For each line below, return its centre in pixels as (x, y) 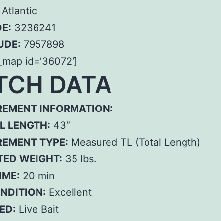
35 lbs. (79, 159)
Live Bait (37, 209)
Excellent (69, 192)
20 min (37, 176)
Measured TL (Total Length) (134, 142)
